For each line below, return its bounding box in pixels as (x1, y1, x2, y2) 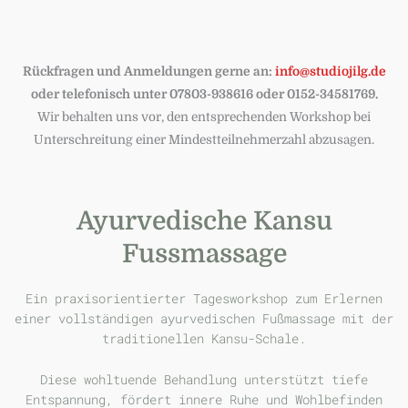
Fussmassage (121, 240, 287, 270)
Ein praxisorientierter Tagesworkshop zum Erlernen (25, 290, 382, 308)
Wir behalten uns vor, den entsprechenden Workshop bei (37, 109, 371, 124)
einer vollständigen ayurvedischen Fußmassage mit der (15, 310, 393, 328)
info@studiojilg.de (274, 64, 386, 78)
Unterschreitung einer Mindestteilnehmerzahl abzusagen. (34, 132, 374, 147)
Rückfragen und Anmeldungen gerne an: (22, 64, 275, 78)
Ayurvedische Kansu (76, 207, 332, 237)
